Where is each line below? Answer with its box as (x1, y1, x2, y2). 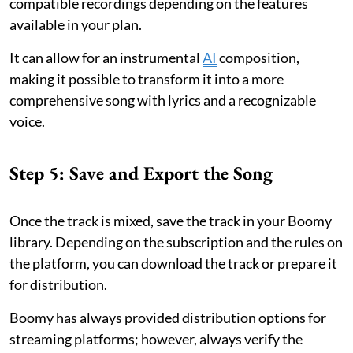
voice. (9, 112, 45, 130)
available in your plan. (9, 15, 142, 33)
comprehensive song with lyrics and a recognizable (9, 91, 316, 109)
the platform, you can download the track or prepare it (9, 254, 337, 272)
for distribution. (9, 275, 107, 293)
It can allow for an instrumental (9, 48, 203, 66)
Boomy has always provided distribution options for (9, 308, 326, 326)
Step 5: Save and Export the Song (9, 160, 273, 185)
